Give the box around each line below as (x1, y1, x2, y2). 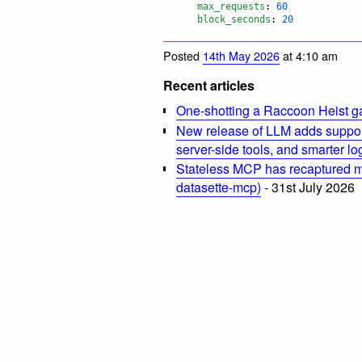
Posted (163, 46, 203, 64)
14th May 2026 (203, 46, 280, 64)
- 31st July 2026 (261, 178, 355, 197)
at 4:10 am (280, 46, 338, 64)
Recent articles (163, 75, 255, 95)
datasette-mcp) (176, 178, 261, 197)
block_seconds (197, 14, 271, 26)
